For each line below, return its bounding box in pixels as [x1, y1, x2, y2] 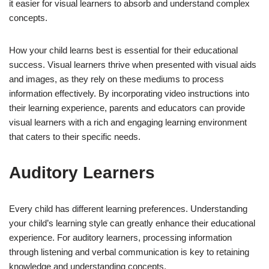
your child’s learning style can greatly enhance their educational [9, 217, 255, 228]
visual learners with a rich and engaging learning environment [9, 116, 247, 127]
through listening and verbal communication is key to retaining [9, 246, 249, 257]
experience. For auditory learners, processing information [9, 232, 232, 243]
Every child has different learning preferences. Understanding [9, 203, 247, 214]
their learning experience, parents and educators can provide [9, 102, 245, 113]
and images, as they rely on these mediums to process [9, 73, 224, 84]
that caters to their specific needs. [9, 131, 141, 142]
